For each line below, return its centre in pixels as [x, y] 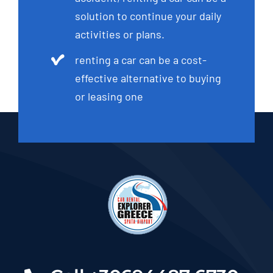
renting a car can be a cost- [141, 60]
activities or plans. [120, 34]
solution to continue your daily [148, 16]
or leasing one [109, 97]
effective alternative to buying [148, 78]
